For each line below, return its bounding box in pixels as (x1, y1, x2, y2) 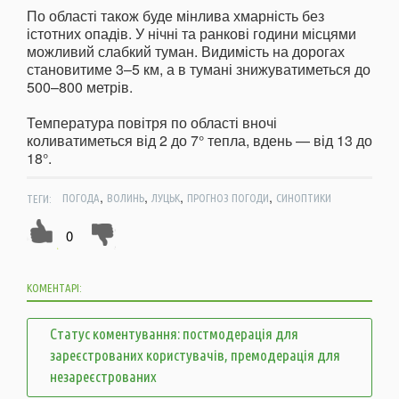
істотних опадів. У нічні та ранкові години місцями (27, 23, 356, 45)
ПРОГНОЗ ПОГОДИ (186, 191, 269, 205)
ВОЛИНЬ (106, 191, 144, 205)
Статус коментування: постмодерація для (50, 325, 298, 343)
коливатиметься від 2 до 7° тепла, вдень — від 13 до (27, 130, 372, 151)
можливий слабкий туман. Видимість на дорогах (27, 41, 345, 62)
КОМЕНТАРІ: (27, 281, 82, 295)
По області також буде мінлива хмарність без (27, 5, 324, 27)
